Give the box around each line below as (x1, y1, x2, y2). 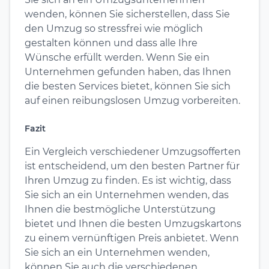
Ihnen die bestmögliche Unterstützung (25, 203, 216, 215)
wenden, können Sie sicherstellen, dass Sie (25, 8, 230, 20)
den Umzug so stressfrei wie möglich (25, 22, 203, 34)
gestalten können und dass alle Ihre (25, 37, 198, 49)
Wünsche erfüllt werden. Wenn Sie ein (25, 51, 210, 63)
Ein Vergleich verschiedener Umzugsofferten (25, 145, 241, 157)
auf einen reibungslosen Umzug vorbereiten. (25, 94, 240, 106)
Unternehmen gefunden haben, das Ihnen (25, 65, 231, 77)
